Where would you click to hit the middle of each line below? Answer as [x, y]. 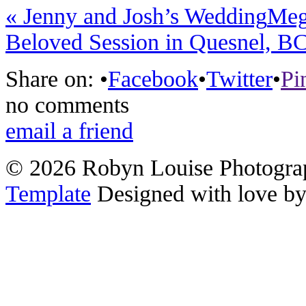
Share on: [53, 79]
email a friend [69, 131]
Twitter [239, 79]
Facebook [153, 79]
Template [48, 194]
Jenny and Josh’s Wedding [142, 16]
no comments [67, 105]
